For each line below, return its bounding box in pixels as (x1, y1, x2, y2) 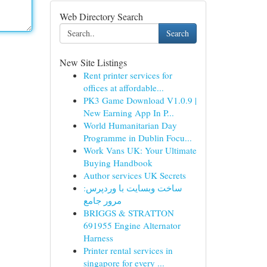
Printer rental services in (83, 244, 173, 256)
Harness (83, 232, 113, 244)
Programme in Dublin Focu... (83, 132, 192, 144)
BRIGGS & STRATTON (83, 207, 174, 219)
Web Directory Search (59, 10, 143, 23)
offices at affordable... (83, 82, 164, 94)
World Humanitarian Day (83, 119, 177, 131)
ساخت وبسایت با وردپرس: (83, 182, 182, 194)
